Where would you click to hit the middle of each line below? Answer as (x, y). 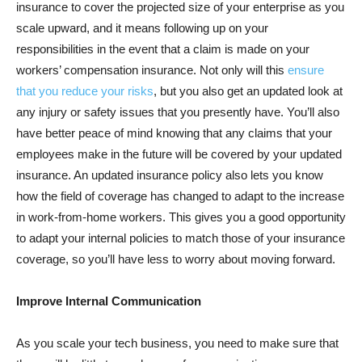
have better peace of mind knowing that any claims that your (174, 133)
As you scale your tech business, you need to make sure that (177, 343)
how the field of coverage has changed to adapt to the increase (180, 196)
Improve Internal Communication (110, 301)
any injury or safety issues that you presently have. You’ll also (178, 112)
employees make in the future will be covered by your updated (179, 154)
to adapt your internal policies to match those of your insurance (181, 238)
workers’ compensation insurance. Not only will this (152, 69)
